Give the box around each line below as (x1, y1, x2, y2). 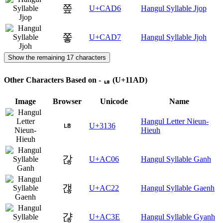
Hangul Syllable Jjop (141, 3, 207, 12)
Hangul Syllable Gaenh (141, 184, 215, 193)
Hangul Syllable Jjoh (141, 32, 207, 41)
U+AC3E (89, 213, 120, 222)
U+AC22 (89, 184, 119, 193)
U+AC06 (89, 155, 119, 164)
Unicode (100, 97, 128, 106)
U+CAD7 (89, 32, 121, 41)
